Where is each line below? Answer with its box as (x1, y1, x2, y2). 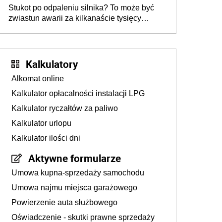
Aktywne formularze (28, 151, 121, 165)
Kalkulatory (26, 57, 78, 71)
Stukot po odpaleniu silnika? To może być (8, 3, 154, 12)
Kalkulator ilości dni (11, 134, 80, 142)
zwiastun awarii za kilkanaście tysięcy (8, 14, 141, 22)
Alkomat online (11, 74, 64, 83)
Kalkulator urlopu (11, 119, 71, 127)
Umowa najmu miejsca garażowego (11, 183, 137, 192)
